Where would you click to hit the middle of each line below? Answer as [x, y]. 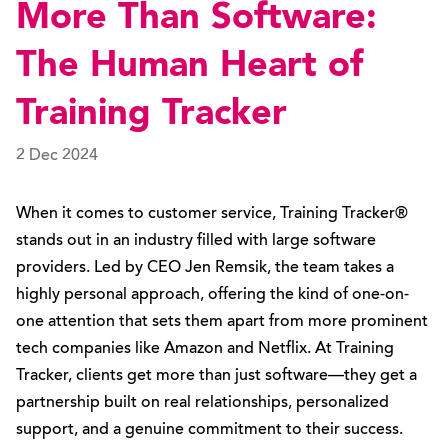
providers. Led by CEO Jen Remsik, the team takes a [205, 268]
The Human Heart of [189, 67]
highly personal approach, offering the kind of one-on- [212, 295]
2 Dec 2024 [57, 156]
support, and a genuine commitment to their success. [209, 430]
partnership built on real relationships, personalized [202, 403]
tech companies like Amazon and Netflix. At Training [205, 349]
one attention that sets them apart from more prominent [222, 322]
